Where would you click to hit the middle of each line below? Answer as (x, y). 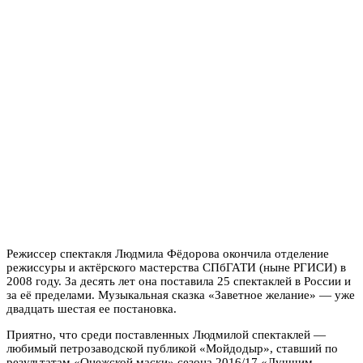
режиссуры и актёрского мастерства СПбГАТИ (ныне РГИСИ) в (176, 267)
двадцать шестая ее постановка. (92, 308)
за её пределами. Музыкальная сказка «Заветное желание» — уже (181, 295)
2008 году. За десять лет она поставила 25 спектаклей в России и (179, 281)
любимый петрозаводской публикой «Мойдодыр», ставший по (172, 348)
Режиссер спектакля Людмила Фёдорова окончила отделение (168, 253)
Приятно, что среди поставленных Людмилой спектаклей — (166, 334)
